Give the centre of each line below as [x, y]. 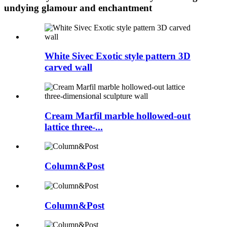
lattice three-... [74, 127]
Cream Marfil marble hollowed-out [118, 116]
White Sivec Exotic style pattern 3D [118, 56]
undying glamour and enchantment [78, 8]
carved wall [68, 67]
